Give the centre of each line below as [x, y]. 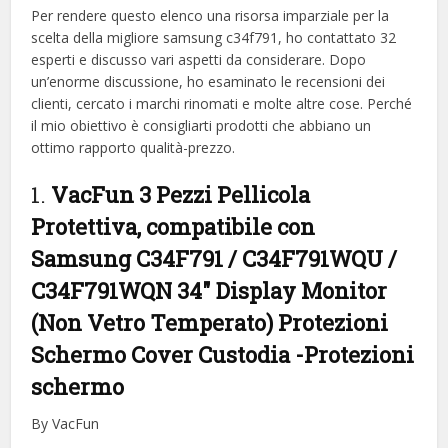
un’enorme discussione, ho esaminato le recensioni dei [208, 81]
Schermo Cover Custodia [163, 354]
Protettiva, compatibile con [173, 226]
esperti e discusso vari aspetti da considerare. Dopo [199, 59]
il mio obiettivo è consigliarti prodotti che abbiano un [201, 125]
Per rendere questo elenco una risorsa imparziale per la [210, 15]
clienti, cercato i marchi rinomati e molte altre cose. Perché [222, 103]
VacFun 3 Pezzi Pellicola [181, 194]
